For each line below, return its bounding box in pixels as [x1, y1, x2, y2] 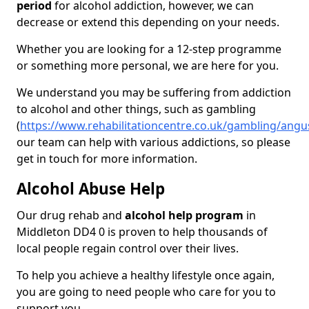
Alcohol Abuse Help [17, 178, 165, 200]
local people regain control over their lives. [17, 241, 241, 257]
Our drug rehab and [17, 208, 125, 223]
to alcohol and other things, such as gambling [17, 101, 256, 117]
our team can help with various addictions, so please [17, 134, 290, 150]
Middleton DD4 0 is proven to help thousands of [17, 224, 268, 240]
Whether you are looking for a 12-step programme [17, 41, 281, 57]
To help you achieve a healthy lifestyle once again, [17, 268, 275, 283]
